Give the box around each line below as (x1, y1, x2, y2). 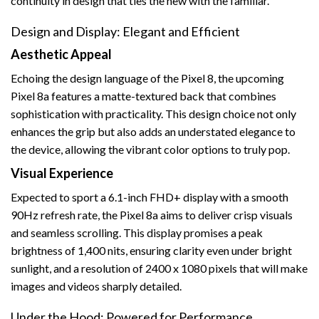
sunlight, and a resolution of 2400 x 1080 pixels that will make (11, 261, 308, 276)
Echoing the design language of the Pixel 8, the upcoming (11, 71, 284, 85)
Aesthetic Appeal (11, 46, 112, 63)
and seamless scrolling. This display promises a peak (11, 226, 263, 240)
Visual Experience (11, 165, 113, 182)
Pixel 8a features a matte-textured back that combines (11, 89, 276, 103)
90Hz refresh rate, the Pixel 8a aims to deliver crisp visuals (11, 208, 293, 222)
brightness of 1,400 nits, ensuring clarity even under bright (11, 244, 292, 258)
